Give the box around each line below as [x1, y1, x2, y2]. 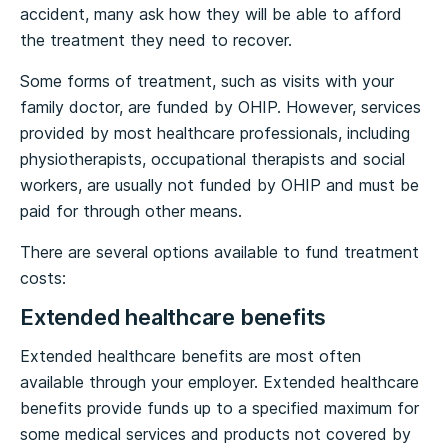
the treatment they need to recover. [20, 30, 292, 50]
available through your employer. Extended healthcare [20, 372, 419, 392]
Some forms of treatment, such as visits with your [20, 71, 394, 91]
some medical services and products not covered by [20, 424, 411, 444]
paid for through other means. [20, 201, 242, 221]
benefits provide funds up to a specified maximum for [20, 398, 419, 418]
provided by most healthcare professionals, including [20, 123, 410, 143]
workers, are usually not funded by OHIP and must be [20, 175, 419, 195]
